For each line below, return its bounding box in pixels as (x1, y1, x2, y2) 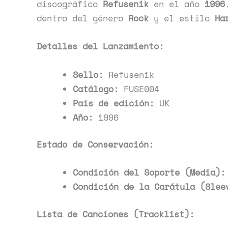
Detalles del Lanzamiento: (37, 40, 164, 53)
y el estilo (149, 12, 215, 25)
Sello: (73, 68, 103, 81)
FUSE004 (119, 82, 159, 95)
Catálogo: (73, 82, 119, 95)
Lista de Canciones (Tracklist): (37, 207, 194, 220)
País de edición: (73, 96, 154, 109)
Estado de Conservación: (37, 138, 154, 151)
